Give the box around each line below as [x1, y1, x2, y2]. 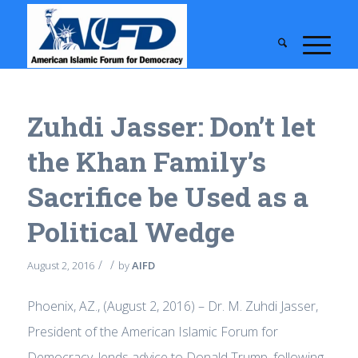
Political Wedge [26, 213, 235, 249]
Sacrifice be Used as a [26, 178, 308, 214]
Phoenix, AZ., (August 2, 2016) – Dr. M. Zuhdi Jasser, [26, 296, 318, 315]
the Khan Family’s [26, 143, 266, 179]
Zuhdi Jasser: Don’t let [26, 108, 316, 144]
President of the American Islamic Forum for [26, 322, 278, 340]
